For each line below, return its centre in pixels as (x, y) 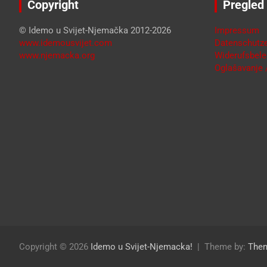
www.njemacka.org (57, 56)
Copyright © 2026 (55, 247)
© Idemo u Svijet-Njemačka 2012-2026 (95, 31)
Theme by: (226, 247)
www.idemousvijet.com (66, 43)
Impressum (237, 31)
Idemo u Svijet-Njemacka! (142, 247)
